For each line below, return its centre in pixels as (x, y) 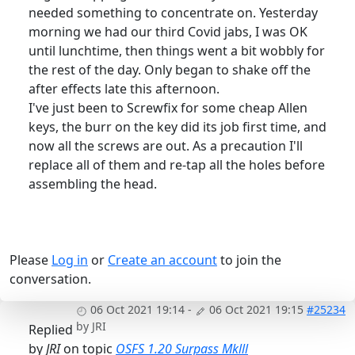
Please (31, 260)
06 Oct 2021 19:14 (137, 310)
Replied (51, 330)
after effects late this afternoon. (124, 89)
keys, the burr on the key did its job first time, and (177, 127)
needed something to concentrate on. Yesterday (173, 13)
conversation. (50, 279)
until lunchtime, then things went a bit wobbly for (177, 51)
